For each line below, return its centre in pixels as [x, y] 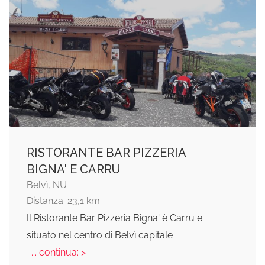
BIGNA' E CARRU [74, 169]
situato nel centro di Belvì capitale [100, 235]
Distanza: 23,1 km [63, 201]
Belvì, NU [47, 185]
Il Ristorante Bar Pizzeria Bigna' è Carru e [114, 218]
